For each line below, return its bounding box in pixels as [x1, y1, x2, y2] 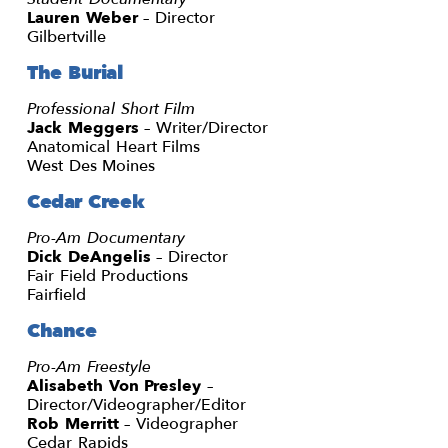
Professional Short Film [27, 97, 196, 120]
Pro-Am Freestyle [27, 355, 151, 378]
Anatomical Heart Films [27, 135, 201, 158]
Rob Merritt [27, 412, 119, 435]
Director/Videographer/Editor [27, 393, 246, 416]
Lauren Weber [27, 6, 138, 29]
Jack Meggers [27, 116, 139, 139]
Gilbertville [27, 25, 106, 48]
